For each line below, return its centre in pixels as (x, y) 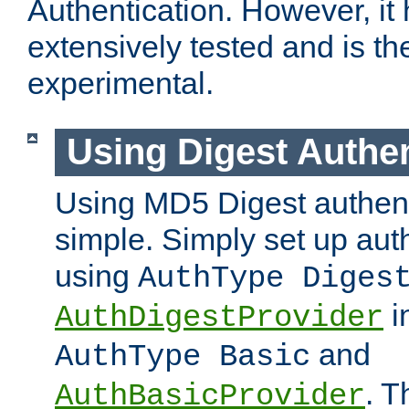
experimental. (121, 84)
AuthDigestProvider (219, 317)
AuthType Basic (183, 357)
